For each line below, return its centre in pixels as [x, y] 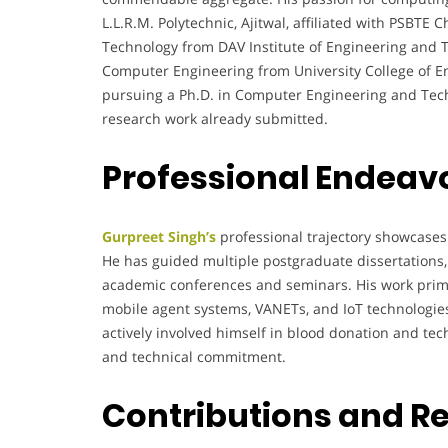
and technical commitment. [194, 356]
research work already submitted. [215, 118]
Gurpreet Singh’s [159, 236]
